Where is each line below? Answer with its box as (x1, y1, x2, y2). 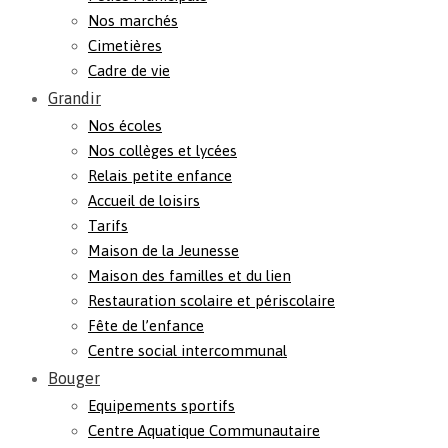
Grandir (48, 89, 101, 107)
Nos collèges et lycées (88, 142, 237, 159)
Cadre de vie (88, 62, 170, 79)
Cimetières (88, 37, 162, 54)
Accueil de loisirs (88, 192, 200, 209)
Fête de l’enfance (88, 317, 204, 334)
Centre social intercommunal (88, 342, 287, 359)
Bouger (48, 369, 100, 387)
